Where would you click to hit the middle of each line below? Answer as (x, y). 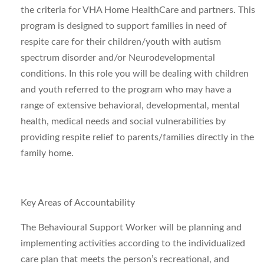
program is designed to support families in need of (124, 26)
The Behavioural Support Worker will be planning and (131, 227)
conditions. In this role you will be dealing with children (135, 74)
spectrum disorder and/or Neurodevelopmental (118, 58)
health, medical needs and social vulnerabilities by (123, 121)
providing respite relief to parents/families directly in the (137, 137)
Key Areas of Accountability (78, 203)
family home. (47, 153)
